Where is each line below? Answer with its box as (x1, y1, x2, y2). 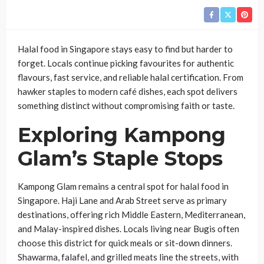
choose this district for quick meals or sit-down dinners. (18, 237, 232, 248)
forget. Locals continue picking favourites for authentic (18, 58, 234, 68)
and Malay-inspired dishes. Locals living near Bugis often (18, 223, 239, 234)
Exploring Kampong (18, 123, 226, 147)
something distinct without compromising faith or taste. (18, 100, 235, 111)
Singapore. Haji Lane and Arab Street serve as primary (18, 195, 227, 206)
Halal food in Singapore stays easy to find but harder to (18, 44, 233, 54)
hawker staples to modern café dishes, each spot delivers (18, 86, 237, 97)
